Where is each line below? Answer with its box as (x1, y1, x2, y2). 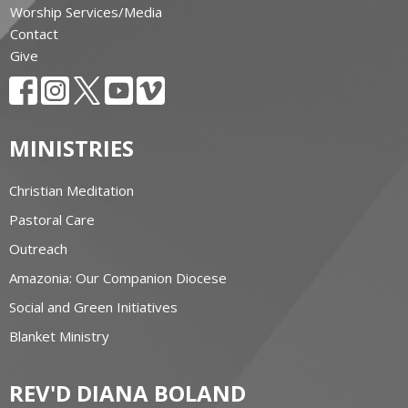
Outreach (9, 239, 67, 258)
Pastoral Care (9, 209, 95, 229)
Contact (10, 24, 58, 43)
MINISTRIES (9, 133, 134, 164)
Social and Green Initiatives (9, 297, 178, 316)
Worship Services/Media (10, 2, 162, 21)
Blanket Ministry (9, 326, 109, 345)
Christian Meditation (9, 180, 134, 199)
